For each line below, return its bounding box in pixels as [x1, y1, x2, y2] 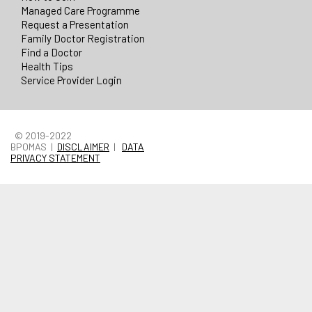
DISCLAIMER [57, 140, 109, 153]
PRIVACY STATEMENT [10, 151, 100, 164]
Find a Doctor [21, 45, 82, 58]
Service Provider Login [21, 73, 122, 86]
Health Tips [21, 59, 73, 72]
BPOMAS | [10, 140, 57, 153]
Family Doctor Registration [21, 31, 145, 45]
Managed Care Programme [21, 3, 140, 17]
